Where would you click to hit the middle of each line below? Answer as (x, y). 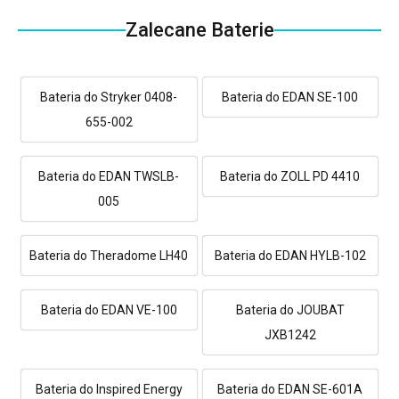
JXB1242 (290, 334)
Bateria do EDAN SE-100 (290, 97)
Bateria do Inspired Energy (109, 389)
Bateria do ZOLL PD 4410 (290, 176)
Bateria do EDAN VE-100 (109, 309)
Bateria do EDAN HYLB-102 (290, 255)
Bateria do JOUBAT (290, 309)
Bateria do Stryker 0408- (109, 97)
